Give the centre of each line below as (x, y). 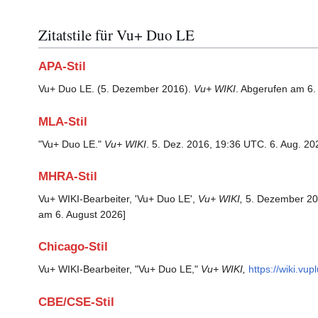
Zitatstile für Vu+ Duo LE (116, 35)
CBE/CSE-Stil (76, 302)
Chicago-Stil (73, 247)
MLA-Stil (63, 121)
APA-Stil (62, 67)
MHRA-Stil (68, 177)
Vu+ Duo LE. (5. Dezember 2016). (116, 89)
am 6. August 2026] (82, 215)
